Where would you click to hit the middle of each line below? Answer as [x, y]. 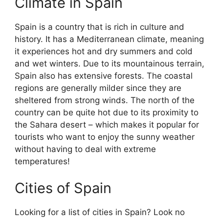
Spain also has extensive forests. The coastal [104, 76]
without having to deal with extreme [85, 149]
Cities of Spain [63, 188]
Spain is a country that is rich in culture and [99, 27]
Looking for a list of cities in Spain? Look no [100, 212]
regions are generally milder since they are [98, 88]
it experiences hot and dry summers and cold [104, 51]
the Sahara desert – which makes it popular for [107, 124]
